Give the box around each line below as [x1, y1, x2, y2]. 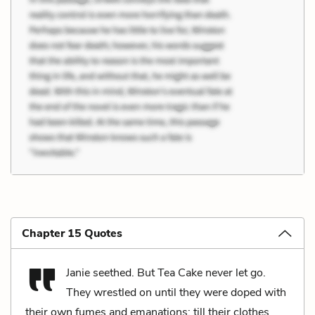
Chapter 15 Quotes [22, 225, 122, 241]
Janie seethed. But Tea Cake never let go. [66, 264, 266, 281]
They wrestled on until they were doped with [66, 284, 286, 300]
